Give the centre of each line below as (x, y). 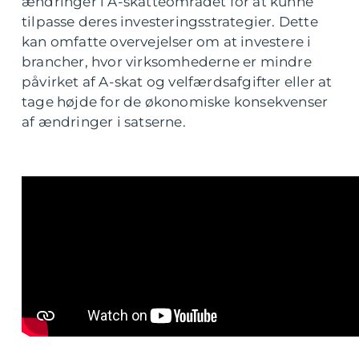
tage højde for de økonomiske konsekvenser (175, 102)
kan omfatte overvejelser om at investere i (167, 42)
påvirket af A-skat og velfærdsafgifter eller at (177, 82)
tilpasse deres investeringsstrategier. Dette (170, 22)
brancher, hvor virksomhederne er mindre (167, 62)
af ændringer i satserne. (104, 122)
